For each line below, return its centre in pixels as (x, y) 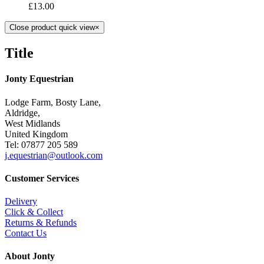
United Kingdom (36, 134)
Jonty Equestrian (39, 79)
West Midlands (32, 123)
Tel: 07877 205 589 (41, 144)
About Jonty (30, 256)
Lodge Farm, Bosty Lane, (53, 102)
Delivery (21, 202)
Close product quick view (52, 28)
